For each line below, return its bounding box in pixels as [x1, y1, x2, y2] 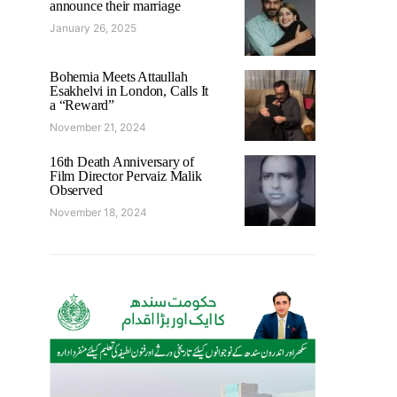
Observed [50, 182, 103, 198]
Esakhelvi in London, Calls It [50, 82, 209, 98]
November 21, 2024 [50, 120, 146, 134]
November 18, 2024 [50, 205, 147, 219]
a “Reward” [50, 97, 114, 113]
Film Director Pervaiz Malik [50, 167, 202, 183]
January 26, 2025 [50, 20, 136, 35]
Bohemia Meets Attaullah [50, 68, 188, 84]
